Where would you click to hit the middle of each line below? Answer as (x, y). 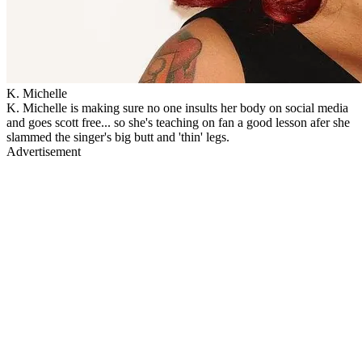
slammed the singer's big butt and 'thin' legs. (118, 137)
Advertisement (44, 151)
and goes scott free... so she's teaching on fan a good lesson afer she (178, 122)
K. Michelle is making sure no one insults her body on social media (177, 107)
